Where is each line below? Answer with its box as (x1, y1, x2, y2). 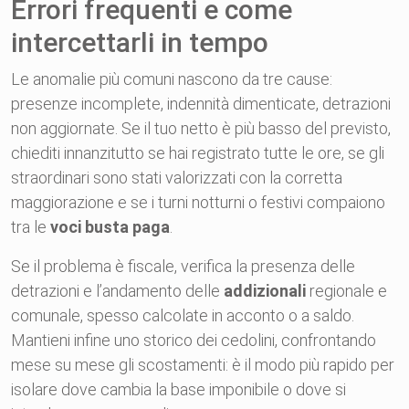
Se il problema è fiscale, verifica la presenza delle (11, 257, 355, 276)
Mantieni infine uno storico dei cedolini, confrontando (11, 330, 376, 350)
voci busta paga (50, 217, 170, 236)
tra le (11, 217, 50, 236)
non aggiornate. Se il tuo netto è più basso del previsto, (11, 119, 391, 138)
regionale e (306, 281, 387, 300)
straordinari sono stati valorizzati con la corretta (11, 168, 342, 187)
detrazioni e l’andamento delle (11, 281, 224, 300)
